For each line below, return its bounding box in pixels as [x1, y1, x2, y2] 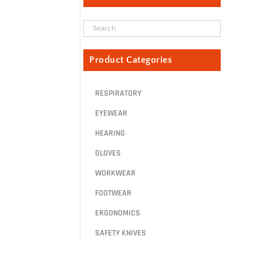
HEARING [95, 128, 125, 139]
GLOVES [95, 148, 121, 159]
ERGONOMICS [95, 208, 140, 219]
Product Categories [89, 54, 172, 65]
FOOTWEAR [95, 188, 131, 199]
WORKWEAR [95, 168, 136, 179]
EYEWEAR [95, 108, 127, 119]
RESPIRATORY [95, 88, 141, 99]
